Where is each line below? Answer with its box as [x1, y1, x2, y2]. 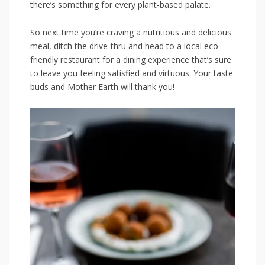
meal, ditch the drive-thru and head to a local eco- [30, 40, 221, 52]
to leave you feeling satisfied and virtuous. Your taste [30, 67, 233, 79]
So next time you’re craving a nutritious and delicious [30, 27, 231, 38]
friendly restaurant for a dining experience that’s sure [30, 54, 231, 66]
